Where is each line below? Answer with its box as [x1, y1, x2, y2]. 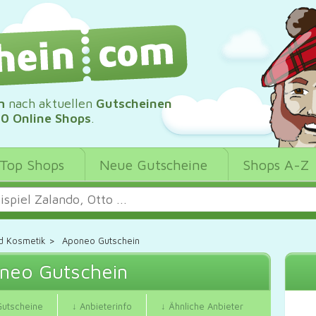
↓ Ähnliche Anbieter [161, 300, 243, 312]
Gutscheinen [96, 96, 172, 111]
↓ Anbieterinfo [72, 300, 132, 312]
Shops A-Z [243, 157, 309, 174]
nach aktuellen [5, 96, 96, 111]
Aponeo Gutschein [62, 235, 140, 247]
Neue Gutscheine [99, 157, 207, 174]
